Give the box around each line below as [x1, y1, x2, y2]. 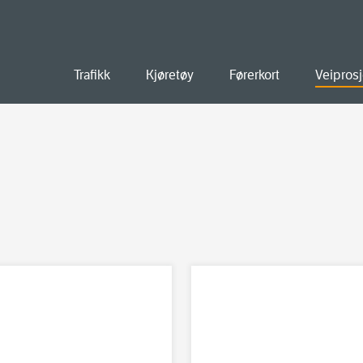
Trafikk [74, 67, 110, 83]
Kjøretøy [146, 67, 194, 83]
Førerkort [229, 67, 280, 83]
